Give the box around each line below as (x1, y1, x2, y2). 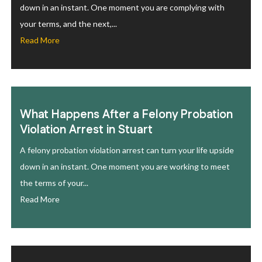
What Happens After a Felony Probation (20, 106, 233, 123)
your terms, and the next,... (20, 19, 117, 29)
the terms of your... (20, 178, 88, 188)
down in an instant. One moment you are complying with (20, 2, 225, 12)
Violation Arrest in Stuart (20, 122, 153, 138)
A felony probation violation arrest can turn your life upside (20, 145, 234, 155)
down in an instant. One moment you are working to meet (20, 161, 230, 171)
